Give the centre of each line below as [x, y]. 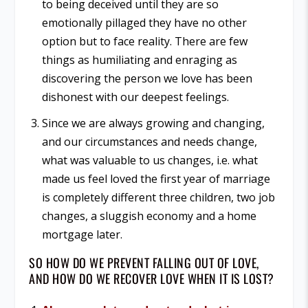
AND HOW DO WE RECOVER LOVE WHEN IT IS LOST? [152, 278]
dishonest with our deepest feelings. [135, 97]
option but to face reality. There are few [144, 41]
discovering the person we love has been [147, 78]
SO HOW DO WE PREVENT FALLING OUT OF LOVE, [144, 262]
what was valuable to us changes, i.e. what [150, 160]
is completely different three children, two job [158, 197]
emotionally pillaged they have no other [144, 22]
